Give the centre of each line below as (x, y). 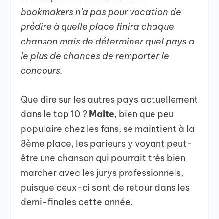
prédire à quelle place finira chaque (98, 27)
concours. (42, 71)
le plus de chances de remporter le (95, 56)
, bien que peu (144, 114)
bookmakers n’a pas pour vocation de (101, 12)
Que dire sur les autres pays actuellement (109, 100)
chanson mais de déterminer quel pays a (108, 42)
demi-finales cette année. (77, 202)
